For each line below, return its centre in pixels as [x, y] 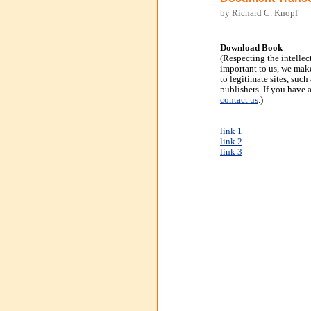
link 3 [231, 152]
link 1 [231, 131]
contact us [239, 100]
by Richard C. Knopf [259, 13]
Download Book [251, 48]
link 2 [231, 142]
